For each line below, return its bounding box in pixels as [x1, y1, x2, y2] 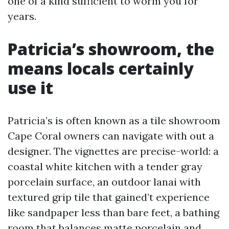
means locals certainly [8, 57, 194, 79]
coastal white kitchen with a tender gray [8, 160, 202, 173]
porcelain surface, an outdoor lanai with [8, 175, 201, 188]
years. [8, 10, 36, 22]
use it [8, 77, 53, 99]
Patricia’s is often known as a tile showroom [8, 114, 220, 127]
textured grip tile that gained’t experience [8, 191, 210, 203]
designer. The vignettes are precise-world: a [8, 145, 219, 157]
